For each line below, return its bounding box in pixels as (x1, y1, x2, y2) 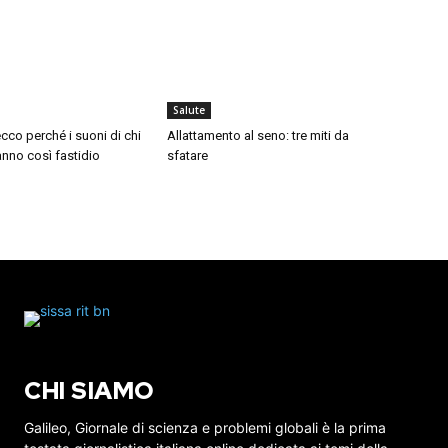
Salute (173, 103, 206, 118)
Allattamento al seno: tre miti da (167, 128, 350, 144)
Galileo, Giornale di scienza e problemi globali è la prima (24, 419, 386, 437)
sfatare (167, 148, 209, 164)
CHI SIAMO (24, 375, 155, 407)
